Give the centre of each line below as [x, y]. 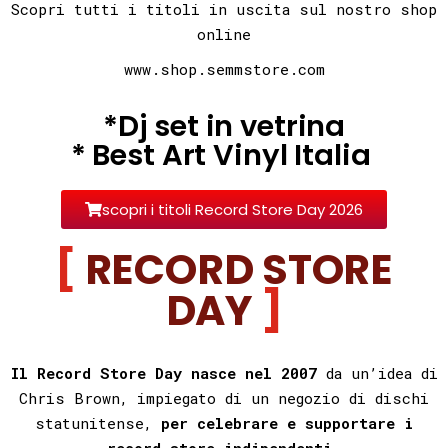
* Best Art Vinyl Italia [224, 154]
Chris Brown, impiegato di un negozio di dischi [224, 397]
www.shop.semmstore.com [224, 68]
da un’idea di [381, 372]
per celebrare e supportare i [287, 422]
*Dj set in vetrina [224, 125]
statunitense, [93, 422]
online [224, 33]
